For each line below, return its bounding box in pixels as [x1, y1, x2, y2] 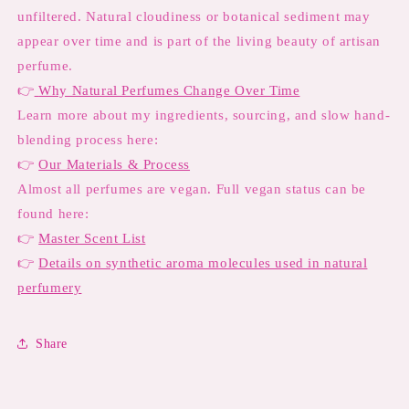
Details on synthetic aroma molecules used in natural [38, 256, 368, 270]
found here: [17, 206, 89, 221]
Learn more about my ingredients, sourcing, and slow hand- [17, 108, 391, 122]
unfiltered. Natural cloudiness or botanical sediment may [17, 9, 371, 24]
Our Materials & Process [38, 157, 191, 172]
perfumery [17, 280, 82, 295]
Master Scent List [38, 231, 146, 246]
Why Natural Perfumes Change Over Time [38, 83, 300, 98]
